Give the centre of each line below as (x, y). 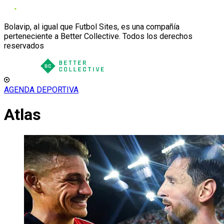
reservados (24, 46)
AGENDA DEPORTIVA (41, 90)
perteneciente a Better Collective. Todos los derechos (98, 36)
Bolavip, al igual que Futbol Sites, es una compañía (92, 27)
